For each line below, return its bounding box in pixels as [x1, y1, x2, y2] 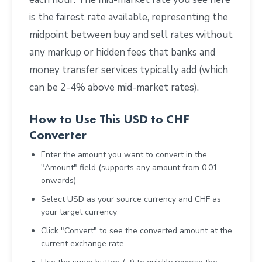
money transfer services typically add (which [29, 63, 228, 77]
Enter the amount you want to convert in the [41, 149, 207, 160]
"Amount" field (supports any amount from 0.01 [41, 161, 218, 173]
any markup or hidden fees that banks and [29, 45, 215, 59]
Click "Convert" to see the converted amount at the [41, 225, 232, 236]
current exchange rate [41, 237, 124, 249]
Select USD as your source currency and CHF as [41, 193, 221, 205]
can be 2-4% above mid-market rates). [29, 80, 199, 94]
